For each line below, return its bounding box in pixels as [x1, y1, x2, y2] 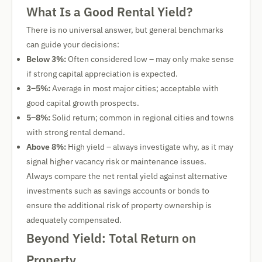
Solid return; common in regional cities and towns [50, 112, 234, 123]
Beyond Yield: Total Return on [26, 230, 196, 246]
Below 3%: [26, 54, 66, 64]
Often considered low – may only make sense [66, 54, 234, 64]
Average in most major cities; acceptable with [50, 83, 219, 94]
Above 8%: [26, 142, 66, 152]
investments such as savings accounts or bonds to [26, 185, 209, 196]
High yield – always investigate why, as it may [66, 142, 233, 152]
